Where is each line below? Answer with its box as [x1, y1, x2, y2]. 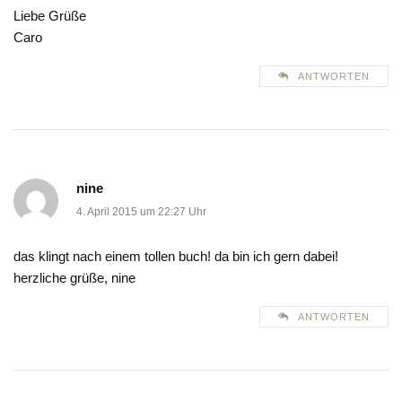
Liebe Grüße [13, 8, 86, 24]
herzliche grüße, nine [13, 270, 135, 286]
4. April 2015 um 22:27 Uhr [76, 205, 206, 219]
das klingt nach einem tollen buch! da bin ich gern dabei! [13, 249, 338, 265]
